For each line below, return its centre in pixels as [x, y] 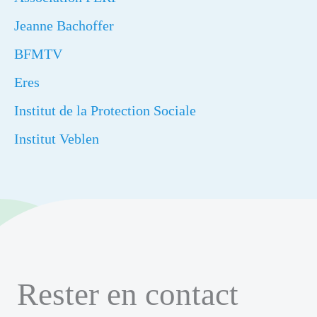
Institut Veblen [57, 139]
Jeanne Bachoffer [64, 25]
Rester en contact [128, 295]
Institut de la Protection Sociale [105, 110]
